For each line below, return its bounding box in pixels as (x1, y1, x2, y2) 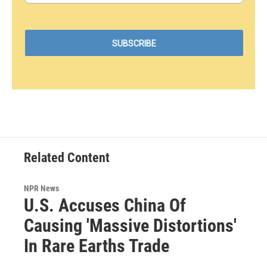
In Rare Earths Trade (24, 235, 169, 257)
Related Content (24, 150, 110, 166)
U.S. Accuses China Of (24, 195, 186, 216)
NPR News (24, 184, 59, 194)
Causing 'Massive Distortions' (24, 215, 237, 237)
